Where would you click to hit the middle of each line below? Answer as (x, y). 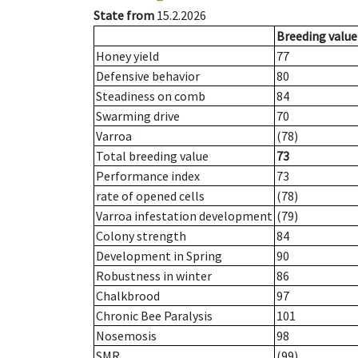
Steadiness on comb (151, 96)
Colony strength (141, 236)
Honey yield (127, 56)
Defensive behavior (148, 76)
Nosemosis (126, 336)
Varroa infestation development (184, 216)
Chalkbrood (128, 296)
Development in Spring (159, 256)
